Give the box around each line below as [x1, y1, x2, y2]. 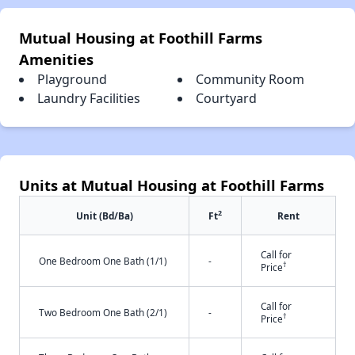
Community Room [196, 70, 304, 88]
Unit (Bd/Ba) [75, 208, 133, 222]
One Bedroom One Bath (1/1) [39, 254, 167, 267]
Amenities [19, 48, 94, 69]
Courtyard [196, 89, 257, 107]
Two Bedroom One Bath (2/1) [39, 305, 167, 319]
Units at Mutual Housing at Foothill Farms [19, 174, 324, 195]
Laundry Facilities [37, 89, 140, 107]
